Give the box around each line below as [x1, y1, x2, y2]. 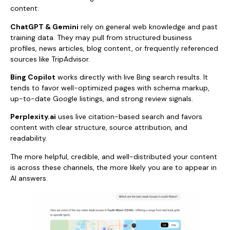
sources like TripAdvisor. [10, 54, 90, 64]
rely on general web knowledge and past [79, 22, 218, 31]
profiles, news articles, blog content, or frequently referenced [10, 43, 218, 53]
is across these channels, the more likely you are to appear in [10, 162, 217, 172]
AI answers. [10, 173, 48, 183]
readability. [10, 133, 47, 143]
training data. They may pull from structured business [10, 32, 192, 42]
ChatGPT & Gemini [10, 22, 79, 31]
